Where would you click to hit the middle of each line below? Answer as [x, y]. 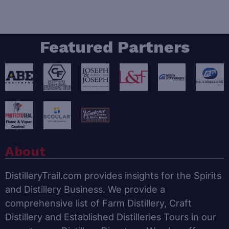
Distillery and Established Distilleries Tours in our [111, 216]
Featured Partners [114, 47]
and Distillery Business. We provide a [85, 189]
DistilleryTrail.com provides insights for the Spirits [113, 175]
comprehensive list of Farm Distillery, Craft [98, 203]
